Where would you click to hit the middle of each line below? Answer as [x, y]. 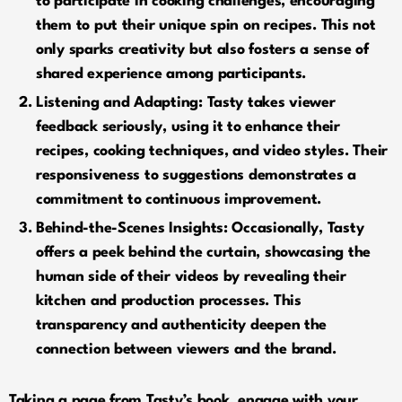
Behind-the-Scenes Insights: [132, 228]
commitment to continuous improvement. [179, 199]
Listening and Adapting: [119, 102]
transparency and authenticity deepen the [182, 325]
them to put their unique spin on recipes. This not [206, 25]
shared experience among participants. [171, 74]
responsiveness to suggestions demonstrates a [197, 175]
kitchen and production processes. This [169, 301]
